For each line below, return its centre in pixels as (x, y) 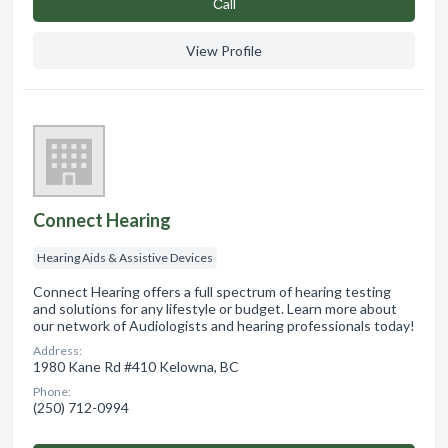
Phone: (52, 392)
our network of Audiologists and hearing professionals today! (224, 326)
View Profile (224, 51)
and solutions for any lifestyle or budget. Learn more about (215, 309)
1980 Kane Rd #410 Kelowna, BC (136, 367)
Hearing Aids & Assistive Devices (125, 258)
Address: (57, 351)
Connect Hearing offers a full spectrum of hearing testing (212, 292)
